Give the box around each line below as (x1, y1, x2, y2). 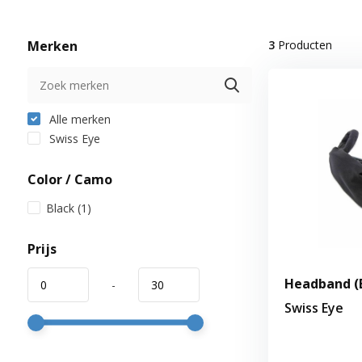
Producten (274, 36, 332, 53)
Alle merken (45, 111, 111, 127)
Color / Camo (27, 170, 112, 188)
